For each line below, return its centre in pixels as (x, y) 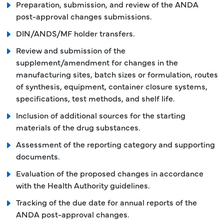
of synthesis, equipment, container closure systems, (112, 86)
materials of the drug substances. (78, 127)
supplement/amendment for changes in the (97, 62)
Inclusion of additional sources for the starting (101, 115)
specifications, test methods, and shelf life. (95, 98)
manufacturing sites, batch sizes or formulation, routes (117, 74)
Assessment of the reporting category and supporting (115, 144)
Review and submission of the (71, 50)
